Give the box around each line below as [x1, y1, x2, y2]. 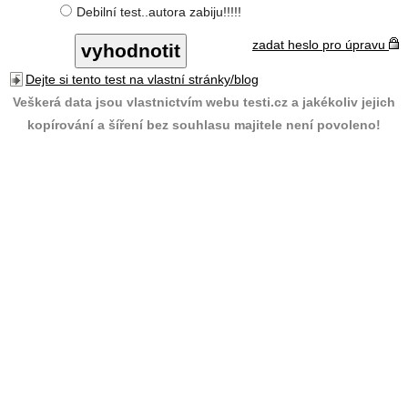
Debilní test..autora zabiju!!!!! [76, 5, 241, 19]
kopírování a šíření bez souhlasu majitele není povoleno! [27, 117, 381, 132]
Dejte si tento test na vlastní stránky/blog [25, 72, 259, 87]
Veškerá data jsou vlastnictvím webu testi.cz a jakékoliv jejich [13, 95, 395, 109]
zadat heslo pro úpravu [252, 37, 389, 52]
